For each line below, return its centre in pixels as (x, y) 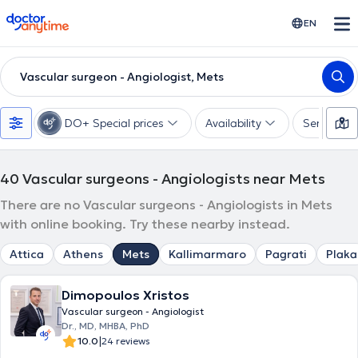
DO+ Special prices (114, 123)
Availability (233, 123)
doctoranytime (51, 19)
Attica (27, 254)
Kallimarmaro (207, 254)
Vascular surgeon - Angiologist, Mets (122, 77)
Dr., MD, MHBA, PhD (105, 326)
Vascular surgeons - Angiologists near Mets (174, 179)
